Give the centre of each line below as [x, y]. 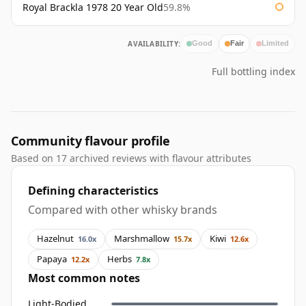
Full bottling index [253, 71]
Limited [275, 43]
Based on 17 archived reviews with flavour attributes [131, 158]
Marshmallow [142, 239]
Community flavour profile [91, 140]
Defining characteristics [93, 190]
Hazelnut [55, 239]
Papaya [52, 259]
